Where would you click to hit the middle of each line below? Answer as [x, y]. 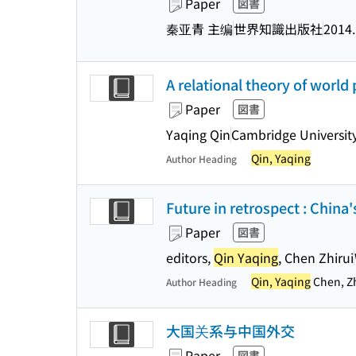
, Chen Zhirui [316, 257]
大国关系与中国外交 [230, 331]
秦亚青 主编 [199, 28]
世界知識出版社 [278, 28]
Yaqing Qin [198, 134]
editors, [190, 257]
